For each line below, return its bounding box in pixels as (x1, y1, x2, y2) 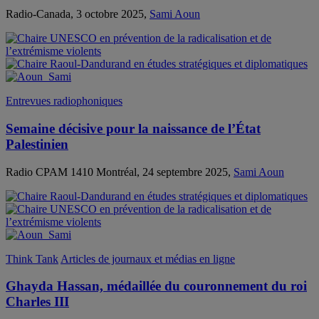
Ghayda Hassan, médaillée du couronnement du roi (6, 278, 307, 294)
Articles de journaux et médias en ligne (61, 252, 235, 265)
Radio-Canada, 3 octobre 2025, (6, 8, 150, 21)
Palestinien (6, 136, 68, 152)
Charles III (6, 294, 69, 310)
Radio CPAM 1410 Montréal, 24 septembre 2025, (6, 165, 234, 178)
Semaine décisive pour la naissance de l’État (6, 120, 261, 136)
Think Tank (6, 252, 58, 265)
